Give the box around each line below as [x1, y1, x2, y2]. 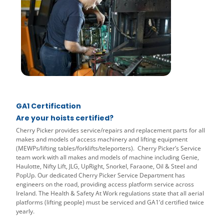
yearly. [16, 207, 34, 216]
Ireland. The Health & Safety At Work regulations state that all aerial [16, 189, 204, 198]
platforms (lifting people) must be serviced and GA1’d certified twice [16, 198, 204, 207]
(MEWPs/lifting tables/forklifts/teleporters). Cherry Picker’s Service [16, 144, 201, 153]
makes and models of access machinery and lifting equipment [16, 135, 187, 144]
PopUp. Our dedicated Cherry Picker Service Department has [16, 171, 185, 180]
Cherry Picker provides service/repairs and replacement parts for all [16, 126, 205, 135]
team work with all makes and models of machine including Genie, [16, 153, 199, 162]
